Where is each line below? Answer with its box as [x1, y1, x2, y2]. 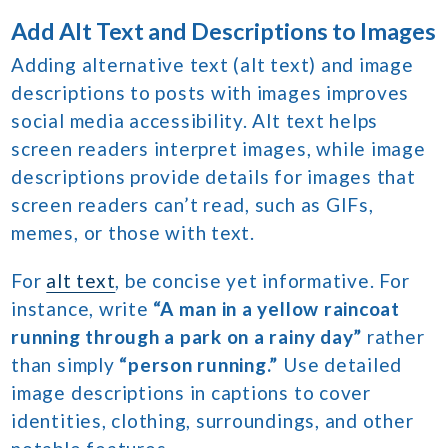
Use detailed [278, 353, 403, 377]
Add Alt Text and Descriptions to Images [11, 17, 437, 46]
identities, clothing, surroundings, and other [11, 409, 414, 433]
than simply [11, 353, 120, 377]
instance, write [11, 297, 149, 321]
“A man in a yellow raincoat [148, 297, 400, 321]
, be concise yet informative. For [115, 269, 410, 293]
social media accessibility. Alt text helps [11, 109, 379, 133]
